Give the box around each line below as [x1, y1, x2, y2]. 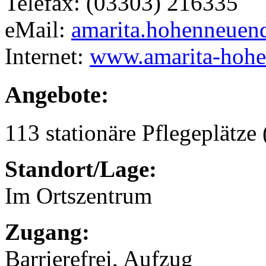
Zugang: [5, 219, 90, 245]
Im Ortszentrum [5, 183, 152, 209]
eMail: [5, 16, 71, 42]
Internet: [5, 43, 90, 69]
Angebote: [5, 81, 109, 108]
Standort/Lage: [5, 156, 157, 182]
